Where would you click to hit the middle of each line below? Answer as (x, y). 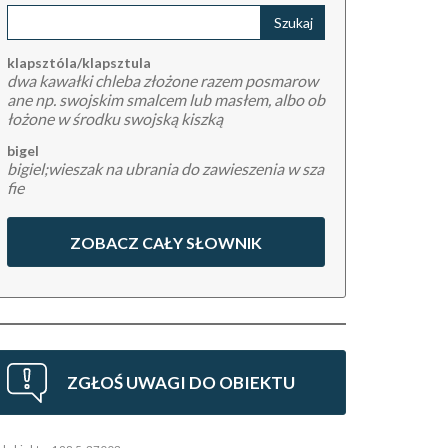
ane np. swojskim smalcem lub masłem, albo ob (166, 99)
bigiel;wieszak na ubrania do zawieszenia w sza (165, 168)
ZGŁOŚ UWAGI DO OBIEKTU (181, 382)
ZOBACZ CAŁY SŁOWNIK (166, 242)
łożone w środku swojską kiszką (115, 118)
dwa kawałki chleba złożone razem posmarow (162, 80)
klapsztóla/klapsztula (79, 62)
